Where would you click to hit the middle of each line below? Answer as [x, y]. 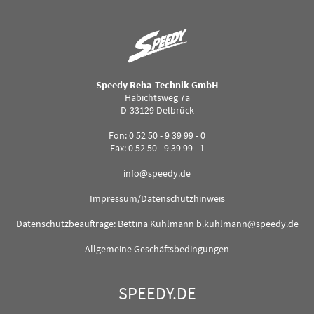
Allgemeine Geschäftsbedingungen [157, 248]
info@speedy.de [157, 173]
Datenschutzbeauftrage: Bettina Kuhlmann [106, 223]
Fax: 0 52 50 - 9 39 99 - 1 [157, 148]
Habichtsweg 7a [157, 97]
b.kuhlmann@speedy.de [247, 223]
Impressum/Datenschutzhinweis [157, 198]
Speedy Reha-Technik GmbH [157, 84]
